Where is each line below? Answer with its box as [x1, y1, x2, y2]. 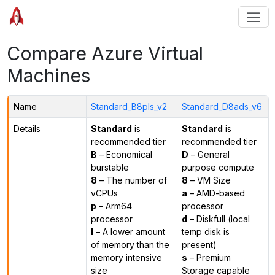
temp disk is [181, 226, 230, 237]
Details [13, 123, 41, 134]
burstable [90, 161, 129, 172]
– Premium [187, 252, 231, 263]
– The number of [96, 174, 167, 185]
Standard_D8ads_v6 [181, 101, 262, 112]
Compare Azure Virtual [6, 42, 203, 64]
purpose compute [181, 161, 254, 172]
